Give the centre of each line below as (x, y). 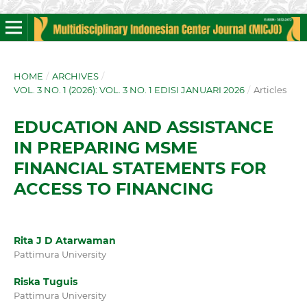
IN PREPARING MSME (105, 147)
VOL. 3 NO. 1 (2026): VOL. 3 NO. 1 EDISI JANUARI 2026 (129, 89)
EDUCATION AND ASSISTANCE (143, 127)
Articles (270, 89)
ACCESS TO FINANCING (113, 188)
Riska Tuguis (45, 282)
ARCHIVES (75, 76)
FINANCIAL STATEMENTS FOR (140, 168)
